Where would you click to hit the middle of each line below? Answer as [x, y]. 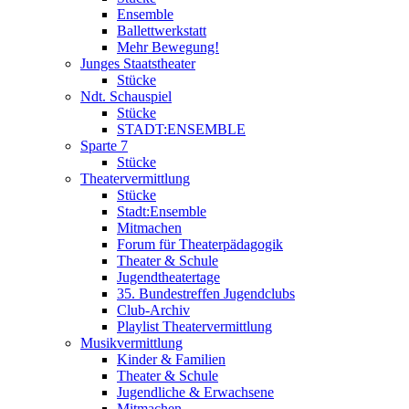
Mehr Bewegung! [168, 47]
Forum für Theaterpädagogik [200, 244]
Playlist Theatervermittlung [194, 326]
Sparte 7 [104, 145]
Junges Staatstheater [138, 63]
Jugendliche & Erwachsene [195, 392]
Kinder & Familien [171, 359]
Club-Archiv [153, 309]
